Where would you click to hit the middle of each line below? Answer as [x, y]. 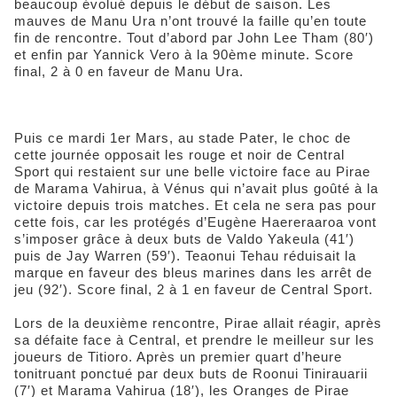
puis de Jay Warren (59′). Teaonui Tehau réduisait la [185, 256]
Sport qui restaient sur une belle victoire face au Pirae [192, 172]
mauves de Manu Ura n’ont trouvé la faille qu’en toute [191, 21]
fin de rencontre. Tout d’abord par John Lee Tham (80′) [194, 38]
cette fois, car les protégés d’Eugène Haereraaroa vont [195, 222]
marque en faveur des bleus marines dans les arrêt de [193, 273]
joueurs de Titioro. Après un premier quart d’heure [178, 357]
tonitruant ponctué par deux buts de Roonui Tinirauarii [191, 374]
